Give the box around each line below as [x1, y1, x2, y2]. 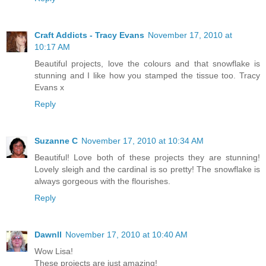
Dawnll [34, 229, 62, 239]
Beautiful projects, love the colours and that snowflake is [34, 58, 260, 68]
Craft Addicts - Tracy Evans [34, 30, 144, 40]
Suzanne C [34, 135, 78, 145]
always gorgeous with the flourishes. [34, 176, 170, 186]
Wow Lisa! [34, 246, 73, 256]
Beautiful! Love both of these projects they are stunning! [34, 152, 260, 162]
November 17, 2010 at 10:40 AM [65, 229, 188, 239]
